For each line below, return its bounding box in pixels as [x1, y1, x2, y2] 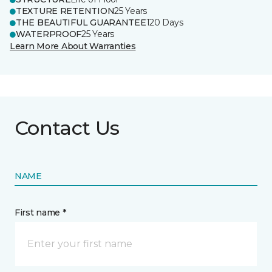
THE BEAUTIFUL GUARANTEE [16, 17, 146, 28]
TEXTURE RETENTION [16, 5, 115, 16]
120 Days [146, 17, 183, 28]
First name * [15, 207, 66, 218]
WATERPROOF [16, 29, 82, 39]
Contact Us [15, 116, 120, 140]
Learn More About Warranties [10, 41, 136, 52]
